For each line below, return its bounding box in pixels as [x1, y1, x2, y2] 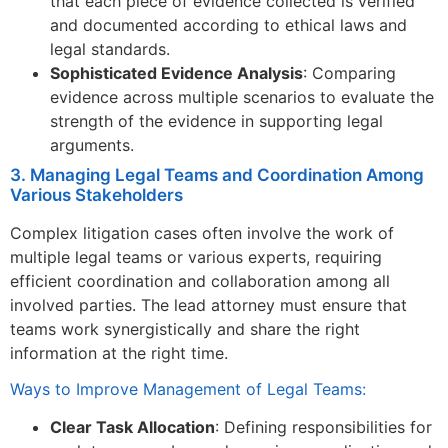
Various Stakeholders [10, 185, 183, 206]
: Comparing [303, 63, 396, 84]
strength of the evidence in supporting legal [50, 111, 383, 132]
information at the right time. [10, 343, 228, 364]
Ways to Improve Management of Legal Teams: [10, 378, 366, 399]
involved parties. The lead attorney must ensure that [10, 295, 407, 316]
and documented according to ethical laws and [50, 15, 407, 36]
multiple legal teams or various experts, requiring [10, 247, 382, 268]
